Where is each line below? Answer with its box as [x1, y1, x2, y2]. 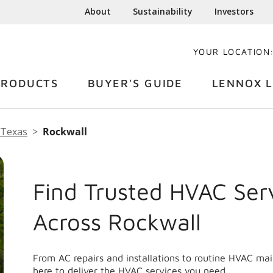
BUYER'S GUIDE [87, 77, 183, 90]
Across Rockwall [33, 208, 201, 236]
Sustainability [133, 5, 193, 17]
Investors [214, 5, 254, 17]
